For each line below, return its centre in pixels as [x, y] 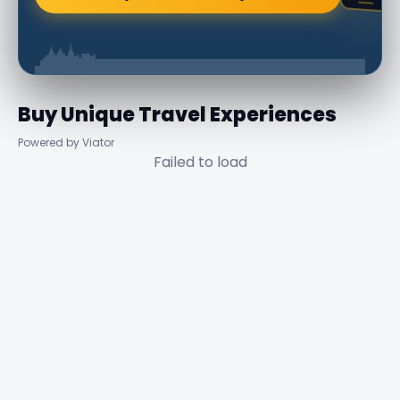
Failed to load [200, 162]
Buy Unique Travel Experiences [177, 115]
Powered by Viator [66, 143]
